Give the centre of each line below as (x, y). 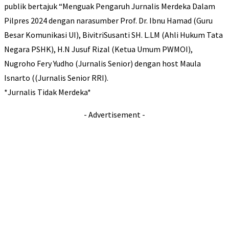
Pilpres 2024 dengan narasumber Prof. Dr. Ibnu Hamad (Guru (108, 21)
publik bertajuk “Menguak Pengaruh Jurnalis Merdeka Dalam (110, 6)
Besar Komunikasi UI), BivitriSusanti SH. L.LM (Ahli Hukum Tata (113, 35)
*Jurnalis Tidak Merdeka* (48, 92)
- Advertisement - (114, 115)
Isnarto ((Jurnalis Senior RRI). (56, 78)
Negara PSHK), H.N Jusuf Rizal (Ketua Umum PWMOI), (98, 49)
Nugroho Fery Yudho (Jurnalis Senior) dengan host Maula (102, 64)
